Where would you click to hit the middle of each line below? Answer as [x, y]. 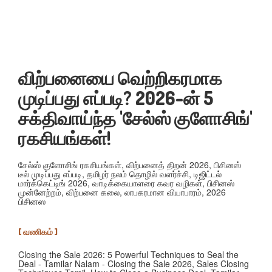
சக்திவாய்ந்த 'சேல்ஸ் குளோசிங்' [135, 118]
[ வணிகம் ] [38, 232]
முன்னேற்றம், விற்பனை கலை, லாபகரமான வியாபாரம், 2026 [122, 192]
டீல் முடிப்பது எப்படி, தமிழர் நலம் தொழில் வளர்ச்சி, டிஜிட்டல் [120, 174]
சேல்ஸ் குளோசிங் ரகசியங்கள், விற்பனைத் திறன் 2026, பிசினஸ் [130, 165]
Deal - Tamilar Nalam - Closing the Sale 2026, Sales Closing [134, 263]
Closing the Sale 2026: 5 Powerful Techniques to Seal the [128, 254]
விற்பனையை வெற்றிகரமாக [120, 78]
